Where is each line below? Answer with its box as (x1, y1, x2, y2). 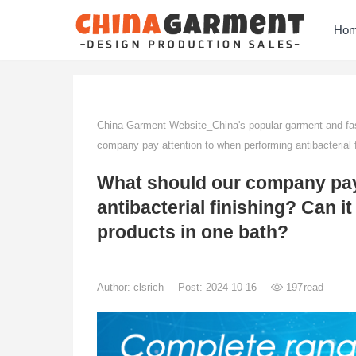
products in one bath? (97, 222, 288, 242)
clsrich (133, 281, 167, 293)
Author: (97, 281, 133, 293)
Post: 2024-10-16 (178, 281, 260, 293)
